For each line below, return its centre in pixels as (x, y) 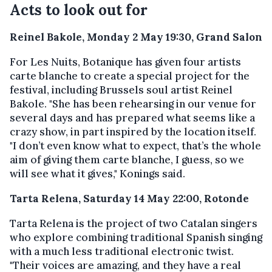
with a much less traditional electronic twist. (122, 252)
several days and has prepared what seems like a (132, 118)
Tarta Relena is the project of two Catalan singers (134, 224)
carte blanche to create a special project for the (130, 76)
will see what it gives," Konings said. (97, 174)
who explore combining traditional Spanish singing (136, 238)
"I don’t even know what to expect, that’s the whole (135, 146)
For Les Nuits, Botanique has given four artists (125, 62)
